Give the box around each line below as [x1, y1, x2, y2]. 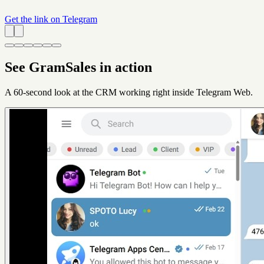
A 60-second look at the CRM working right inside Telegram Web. [5, 87, 253, 97]
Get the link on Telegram [5, 14, 97, 25]
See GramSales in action [5, 59, 152, 75]
